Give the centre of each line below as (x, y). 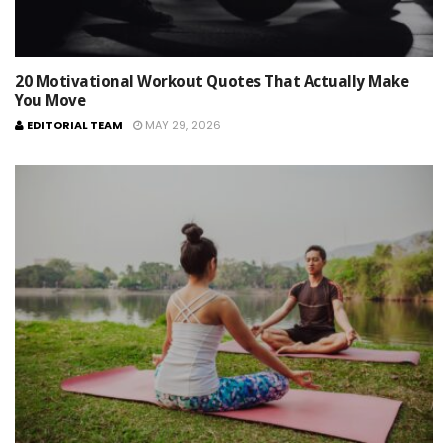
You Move (50, 100)
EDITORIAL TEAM (75, 124)
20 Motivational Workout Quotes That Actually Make (212, 81)
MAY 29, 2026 (183, 124)
